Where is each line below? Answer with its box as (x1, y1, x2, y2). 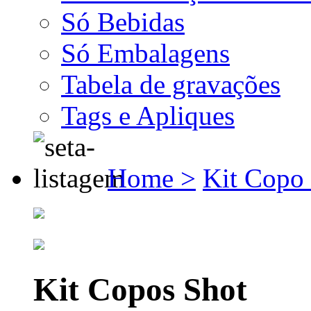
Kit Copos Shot (33, 271, 247, 308)
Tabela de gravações (61, 69, 280, 99)
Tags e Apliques (61, 100, 235, 131)
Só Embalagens (61, 37, 230, 68)
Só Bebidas (61, 6, 185, 37)
